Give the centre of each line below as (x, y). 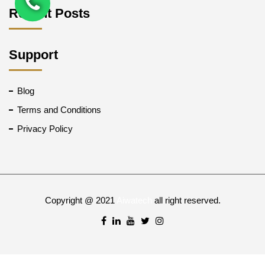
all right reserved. (186, 200)
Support (33, 55)
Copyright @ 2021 (80, 200)
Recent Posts (49, 13)
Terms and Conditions (59, 110)
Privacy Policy (45, 129)
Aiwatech (134, 200)
